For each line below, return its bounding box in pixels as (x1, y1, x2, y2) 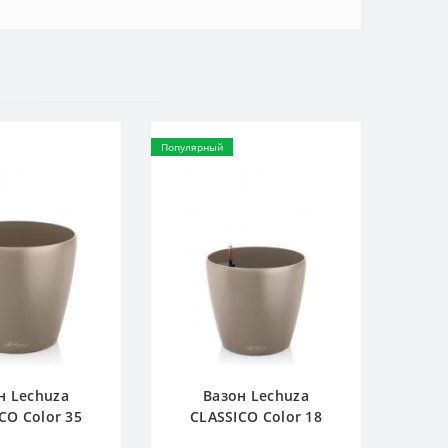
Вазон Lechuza (203, 386, 309, 405)
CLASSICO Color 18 (189, 407, 323, 426)
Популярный (161, 140, 223, 154)
